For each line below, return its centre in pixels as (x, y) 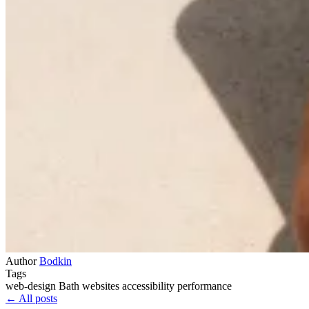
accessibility (150, 286)
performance (205, 286)
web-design (32, 286)
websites (102, 286)
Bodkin (56, 261)
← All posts (31, 299)
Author (21, 261)
